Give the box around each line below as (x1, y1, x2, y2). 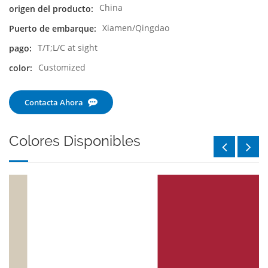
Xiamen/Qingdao (102, 22, 169, 33)
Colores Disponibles (9, 132, 141, 150)
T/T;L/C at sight (38, 41, 98, 53)
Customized (38, 62, 86, 74)
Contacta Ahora (25, 97, 83, 108)
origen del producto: (9, 2, 93, 14)
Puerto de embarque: (9, 22, 96, 34)
